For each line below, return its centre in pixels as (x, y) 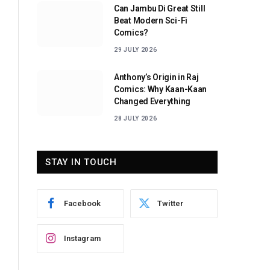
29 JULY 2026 (136, 49)
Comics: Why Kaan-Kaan (161, 89)
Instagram (82, 239)
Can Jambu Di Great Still (160, 8)
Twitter (171, 204)
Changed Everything (152, 101)
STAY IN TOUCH (81, 162)
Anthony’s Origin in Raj (156, 77)
